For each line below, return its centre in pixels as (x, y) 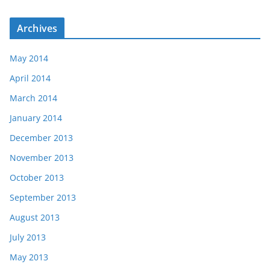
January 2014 (36, 118)
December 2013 (41, 138)
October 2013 (37, 178)
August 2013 (35, 218)
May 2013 (29, 257)
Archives (37, 29)
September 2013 (43, 198)
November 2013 (42, 158)
